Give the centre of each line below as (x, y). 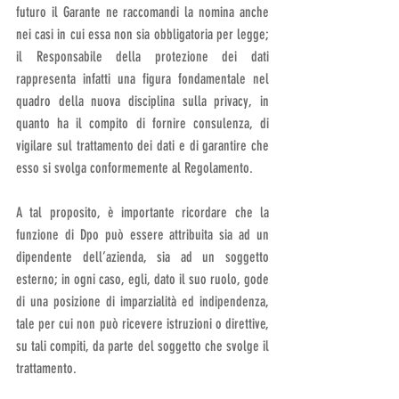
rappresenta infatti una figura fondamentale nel (142, 79)
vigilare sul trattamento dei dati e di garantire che (142, 146)
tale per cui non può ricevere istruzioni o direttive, (142, 324)
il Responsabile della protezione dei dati (142, 57)
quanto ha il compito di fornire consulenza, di (142, 123)
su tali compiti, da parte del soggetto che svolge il (142, 346)
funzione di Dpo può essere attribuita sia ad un (142, 235)
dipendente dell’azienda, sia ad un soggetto (142, 257)
